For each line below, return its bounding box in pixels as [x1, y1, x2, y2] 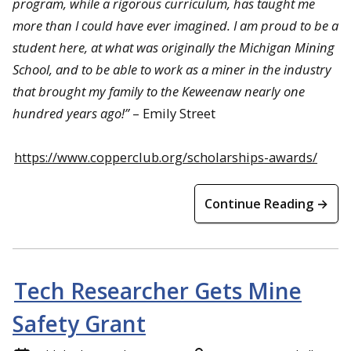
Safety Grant [13, 308, 146, 338]
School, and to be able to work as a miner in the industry [13, 60, 331, 78]
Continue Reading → [204, 194, 328, 212]
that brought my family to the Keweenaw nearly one [13, 81, 305, 100]
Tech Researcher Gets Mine [14, 275, 302, 306]
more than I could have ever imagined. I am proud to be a [13, 16, 338, 34]
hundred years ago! [13, 103, 125, 122]
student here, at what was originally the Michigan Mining [13, 38, 335, 56]
